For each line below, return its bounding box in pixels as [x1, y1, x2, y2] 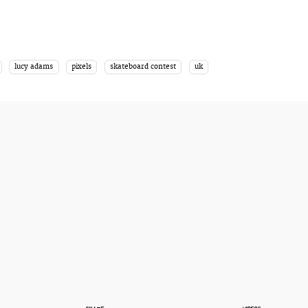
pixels [71, 63, 92, 71]
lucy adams [14, 63, 54, 71]
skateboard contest [110, 63, 177, 71]
